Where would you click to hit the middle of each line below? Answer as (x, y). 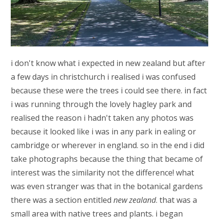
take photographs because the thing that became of (107, 159)
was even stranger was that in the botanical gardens (107, 186)
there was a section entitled (62, 200)
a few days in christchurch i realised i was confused (103, 77)
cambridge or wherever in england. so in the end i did (108, 145)
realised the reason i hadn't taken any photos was (102, 118)
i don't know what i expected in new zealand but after (108, 63)
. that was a (177, 200)
